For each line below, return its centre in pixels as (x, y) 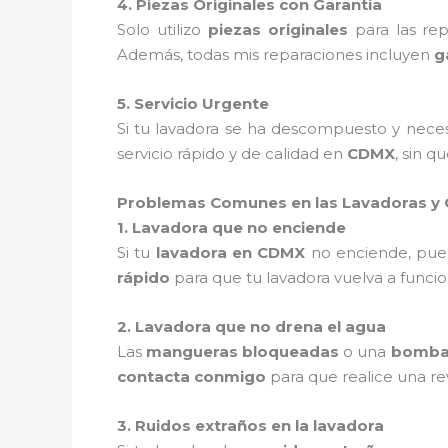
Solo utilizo (162, 29)
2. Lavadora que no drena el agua (251, 326)
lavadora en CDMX (230, 252)
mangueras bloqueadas (243, 351)
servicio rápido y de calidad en (232, 153)
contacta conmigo (191, 376)
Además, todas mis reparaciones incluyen (275, 54)
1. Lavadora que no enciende (231, 227)
